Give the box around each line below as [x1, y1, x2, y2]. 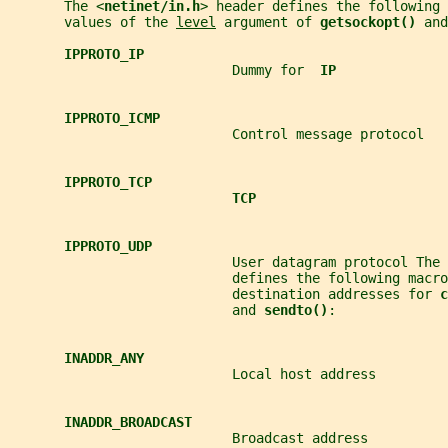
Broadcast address [8, 429, 368, 446]
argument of [216, 13, 320, 30]
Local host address [8, 365, 376, 382]
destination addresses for [8, 285, 440, 302]
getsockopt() [320, 13, 424, 30]
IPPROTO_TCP [64, 173, 152, 190]
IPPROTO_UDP [64, 237, 152, 254]
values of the [8, 13, 176, 30]
